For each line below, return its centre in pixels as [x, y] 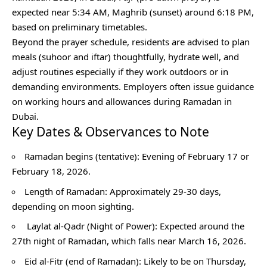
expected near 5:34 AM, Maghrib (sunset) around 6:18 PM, [133, 12]
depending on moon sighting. [74, 206]
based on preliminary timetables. [81, 27]
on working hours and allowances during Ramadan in [122, 101]
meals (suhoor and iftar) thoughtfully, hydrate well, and [125, 56]
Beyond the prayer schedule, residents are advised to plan [131, 41]
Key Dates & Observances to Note [111, 131]
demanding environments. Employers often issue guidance [133, 86]
